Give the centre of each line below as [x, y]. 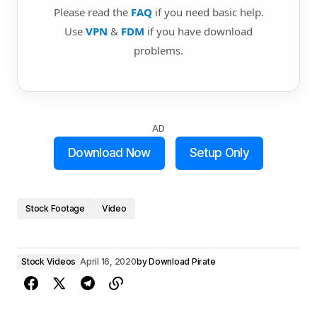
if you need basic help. [208, 12]
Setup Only [219, 153]
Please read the [92, 12]
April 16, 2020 [108, 261]
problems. [158, 50]
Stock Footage [55, 208]
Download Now [109, 153]
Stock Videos [49, 261]
